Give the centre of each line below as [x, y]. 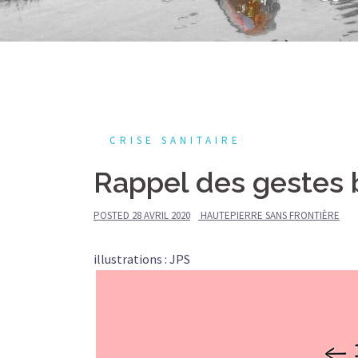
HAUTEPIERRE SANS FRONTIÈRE [270, 215]
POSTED [113, 215]
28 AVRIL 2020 [161, 215]
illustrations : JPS [142, 259]
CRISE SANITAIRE [175, 140]
